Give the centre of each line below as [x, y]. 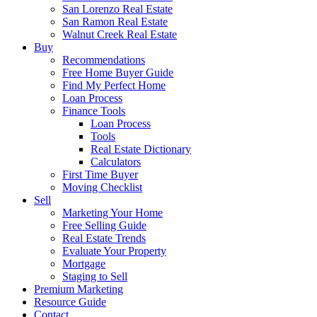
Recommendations [104, 60]
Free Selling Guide [104, 226]
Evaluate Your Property [114, 251]
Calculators [116, 162]
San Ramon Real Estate [115, 22]
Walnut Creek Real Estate [120, 35]
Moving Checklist [102, 188]
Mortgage [84, 264]
